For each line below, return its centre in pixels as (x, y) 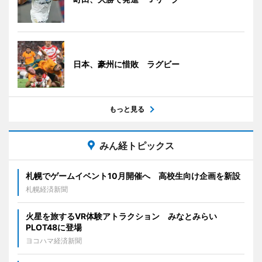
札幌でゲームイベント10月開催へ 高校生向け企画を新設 (133, 175)
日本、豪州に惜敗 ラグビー (126, 64)
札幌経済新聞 (47, 189)
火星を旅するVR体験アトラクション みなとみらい (121, 216)
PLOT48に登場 (54, 227)
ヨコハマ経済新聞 (54, 240)
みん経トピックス (137, 145)
